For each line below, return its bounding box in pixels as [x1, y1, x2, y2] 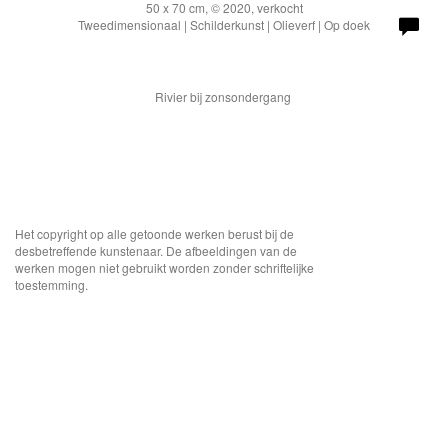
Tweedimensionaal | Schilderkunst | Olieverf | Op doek [78, 15, 370, 33]
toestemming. [15, 275, 88, 293]
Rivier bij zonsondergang [154, 87, 294, 105]
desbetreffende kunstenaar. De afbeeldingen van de [15, 241, 297, 259]
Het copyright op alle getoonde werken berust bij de [15, 224, 294, 242]
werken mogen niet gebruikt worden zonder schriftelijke [15, 258, 314, 276]
